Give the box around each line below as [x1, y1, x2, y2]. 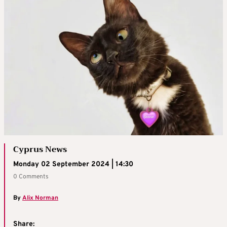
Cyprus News [13, 142, 67, 157]
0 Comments [13, 172, 49, 181]
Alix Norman [22, 194, 58, 202]
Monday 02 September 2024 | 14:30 [13, 160, 133, 169]
